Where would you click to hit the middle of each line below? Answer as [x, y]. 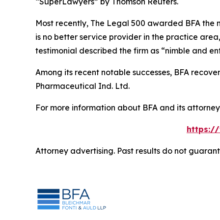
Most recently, [63, 23]
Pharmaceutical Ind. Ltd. [82, 86]
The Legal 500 [119, 23]
